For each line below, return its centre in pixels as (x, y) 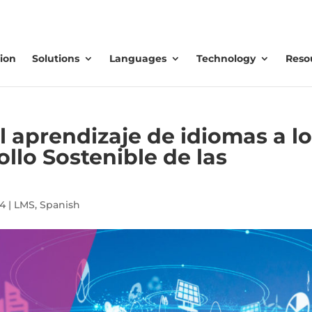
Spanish (60, 205)
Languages (138, 58)
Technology (226, 58)
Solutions (56, 58)
